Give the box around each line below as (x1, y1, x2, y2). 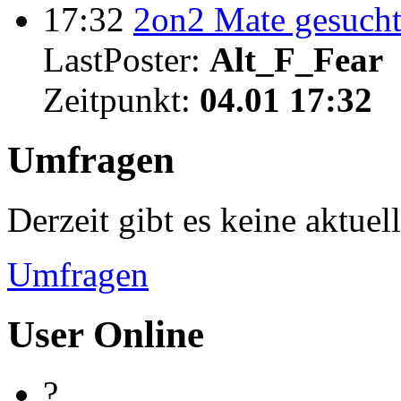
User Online (7, 312, 204, 355)
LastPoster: (43, 39, 209, 79)
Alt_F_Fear (209, 39, 383, 79)
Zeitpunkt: (43, 80, 200, 119)
